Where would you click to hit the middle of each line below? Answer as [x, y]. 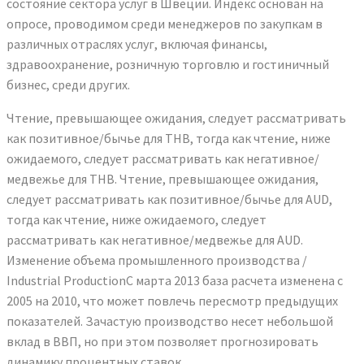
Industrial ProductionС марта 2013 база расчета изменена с [175, 280]
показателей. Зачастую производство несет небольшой [170, 321]
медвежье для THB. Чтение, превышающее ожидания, [162, 178]
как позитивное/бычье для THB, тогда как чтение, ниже [169, 138]
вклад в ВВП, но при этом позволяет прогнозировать [162, 341]
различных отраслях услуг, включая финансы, [137, 43]
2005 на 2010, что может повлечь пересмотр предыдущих [172, 300]
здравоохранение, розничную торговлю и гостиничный [168, 64]
